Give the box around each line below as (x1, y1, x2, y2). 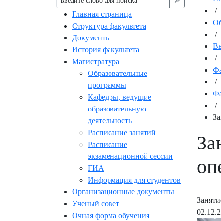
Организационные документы (72, 187, 174, 196)
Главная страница (72, 10, 132, 19)
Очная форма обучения (72, 211, 149, 220)
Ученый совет (72, 199, 119, 208)
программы (88, 81, 126, 90)
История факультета (72, 45, 139, 54)
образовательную (88, 105, 146, 113)
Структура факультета (72, 22, 146, 31)
